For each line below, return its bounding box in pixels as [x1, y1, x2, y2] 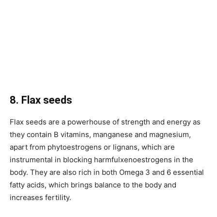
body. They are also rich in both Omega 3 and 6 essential [10, 167, 204, 177]
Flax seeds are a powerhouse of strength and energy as [10, 117, 201, 126]
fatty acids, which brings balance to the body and [10, 180, 176, 189]
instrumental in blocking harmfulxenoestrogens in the [10, 155, 193, 164]
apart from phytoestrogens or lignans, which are [10, 142, 175, 152]
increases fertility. [10, 192, 71, 202]
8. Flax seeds [10, 93, 72, 106]
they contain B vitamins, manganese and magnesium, [10, 129, 191, 139]
